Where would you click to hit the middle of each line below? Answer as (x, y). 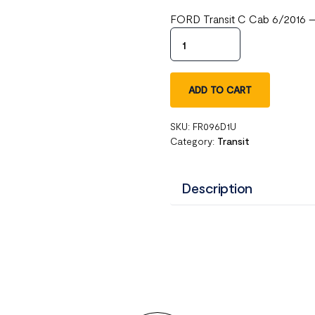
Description (217, 187)
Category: (194, 141)
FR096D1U (215, 126)
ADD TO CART (220, 90)
